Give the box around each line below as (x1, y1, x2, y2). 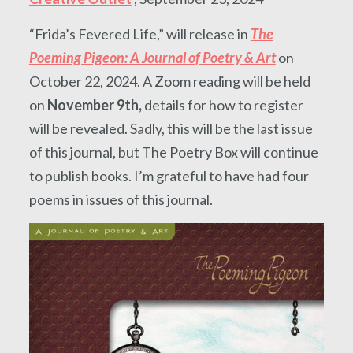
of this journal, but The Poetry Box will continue (28, 143, 318, 161)
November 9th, (46, 95, 142, 113)
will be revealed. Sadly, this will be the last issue (28, 119, 313, 137)
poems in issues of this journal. (28, 190, 213, 208)
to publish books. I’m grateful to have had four (28, 166, 309, 184)
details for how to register (141, 95, 303, 113)
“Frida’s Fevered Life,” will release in (28, 24, 251, 43)
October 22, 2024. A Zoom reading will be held (28, 72, 310, 90)
